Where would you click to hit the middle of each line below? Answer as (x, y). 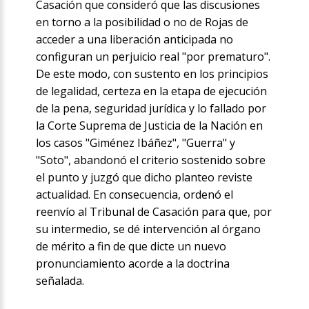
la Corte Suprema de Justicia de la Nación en (150, 126)
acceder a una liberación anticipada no (135, 40)
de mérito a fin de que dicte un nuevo (131, 247)
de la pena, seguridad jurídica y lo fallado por (151, 109)
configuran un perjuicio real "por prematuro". (153, 57)
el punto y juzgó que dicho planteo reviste (144, 178)
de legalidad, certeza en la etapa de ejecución (152, 91)
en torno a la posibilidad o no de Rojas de (142, 22)
